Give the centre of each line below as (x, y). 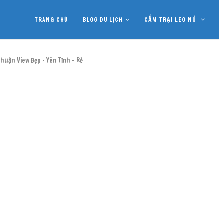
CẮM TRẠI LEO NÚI (171, 19)
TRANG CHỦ (51, 19)
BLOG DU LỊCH (103, 19)
